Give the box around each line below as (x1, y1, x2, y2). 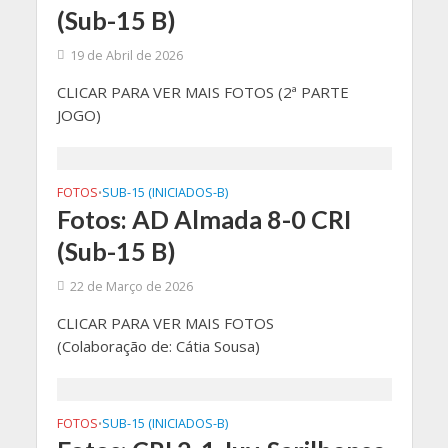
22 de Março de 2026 (69, 278, 193, 295)
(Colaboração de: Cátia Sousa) (56, 336, 260, 356)
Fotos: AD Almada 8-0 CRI (56, 204, 351, 234)
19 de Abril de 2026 (69, 47, 183, 64)
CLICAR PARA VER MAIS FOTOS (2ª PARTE (56, 82, 349, 102)
